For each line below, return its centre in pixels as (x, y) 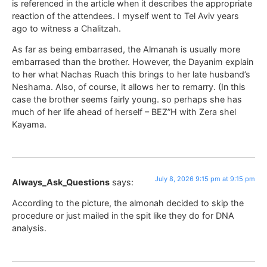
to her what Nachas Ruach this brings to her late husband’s (131, 74)
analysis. (29, 228)
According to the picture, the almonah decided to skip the (128, 203)
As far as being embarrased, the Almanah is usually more (126, 49)
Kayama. (29, 125)
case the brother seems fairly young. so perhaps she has (127, 100)
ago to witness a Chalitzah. (66, 28)
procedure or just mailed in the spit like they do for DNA (123, 216)
